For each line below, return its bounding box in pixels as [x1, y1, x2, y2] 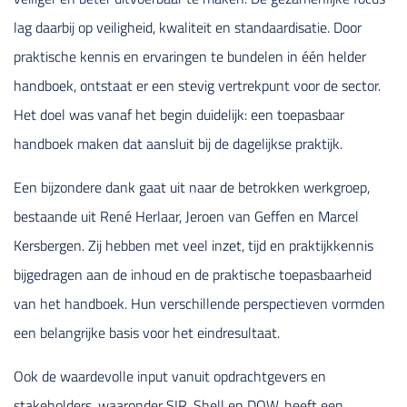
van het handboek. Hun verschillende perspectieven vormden [14, 292, 385, 314]
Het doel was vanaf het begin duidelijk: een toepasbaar [14, 103, 344, 125]
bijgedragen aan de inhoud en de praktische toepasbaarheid [14, 263, 372, 285]
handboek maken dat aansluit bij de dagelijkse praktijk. [14, 132, 346, 154]
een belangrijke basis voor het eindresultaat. [14, 321, 280, 343]
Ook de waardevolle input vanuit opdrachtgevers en [14, 364, 326, 387]
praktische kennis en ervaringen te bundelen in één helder [14, 45, 366, 67]
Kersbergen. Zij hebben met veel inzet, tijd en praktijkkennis [14, 233, 373, 256]
